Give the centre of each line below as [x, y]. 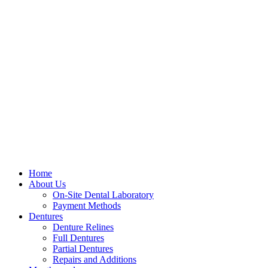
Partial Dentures [83, 249]
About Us [47, 184]
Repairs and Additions [95, 260]
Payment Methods [87, 206]
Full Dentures [78, 238]
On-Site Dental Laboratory [103, 195]
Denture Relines [83, 227]
